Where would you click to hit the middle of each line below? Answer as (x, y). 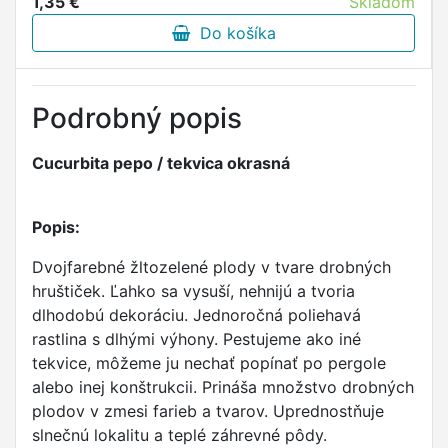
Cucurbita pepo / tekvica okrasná (161, 163)
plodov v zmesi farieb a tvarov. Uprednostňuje (208, 411)
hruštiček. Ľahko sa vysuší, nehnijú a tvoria (193, 291)
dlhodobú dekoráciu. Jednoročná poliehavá (196, 315)
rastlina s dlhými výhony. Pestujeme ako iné (196, 339)
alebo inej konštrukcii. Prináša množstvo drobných (223, 387)
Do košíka (232, 33)
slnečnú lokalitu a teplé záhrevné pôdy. (179, 435)
